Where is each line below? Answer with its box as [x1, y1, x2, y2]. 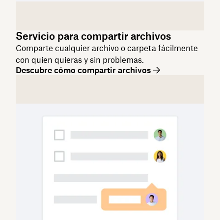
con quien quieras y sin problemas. [16, 55, 144, 65]
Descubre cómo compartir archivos [16, 65, 151, 75]
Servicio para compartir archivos [16, 29, 171, 42]
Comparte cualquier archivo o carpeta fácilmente [16, 43, 198, 53]
